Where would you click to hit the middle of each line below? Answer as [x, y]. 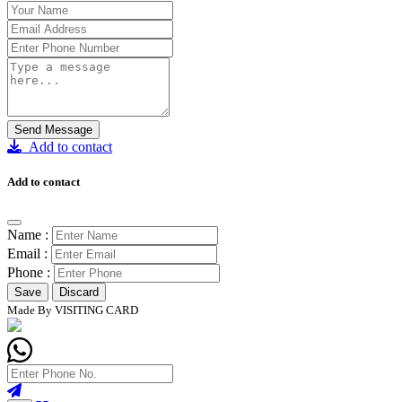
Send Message [53, 130]
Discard [79, 292]
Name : [28, 234]
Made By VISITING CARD [73, 310]
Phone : [29, 272]
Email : [27, 253]
